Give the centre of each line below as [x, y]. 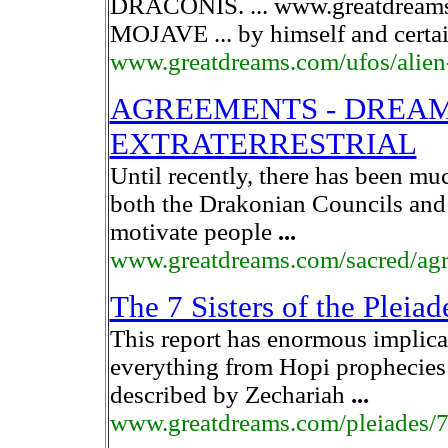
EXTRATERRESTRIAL [263, 144]
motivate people [193, 231]
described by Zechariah [230, 394]
